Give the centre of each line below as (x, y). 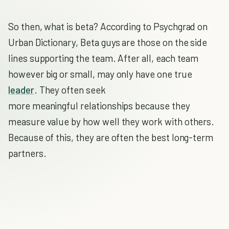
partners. (27, 153)
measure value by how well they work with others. (111, 121)
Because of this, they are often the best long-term (111, 137)
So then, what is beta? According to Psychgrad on (108, 26)
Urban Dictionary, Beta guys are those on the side (108, 42)
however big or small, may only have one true (100, 74)
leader (21, 90)
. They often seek (70, 90)
